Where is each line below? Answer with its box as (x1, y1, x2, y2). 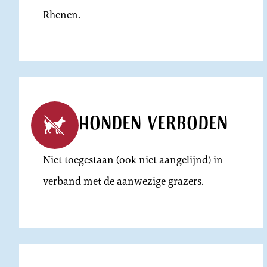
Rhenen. (43, 8, 80, 23)
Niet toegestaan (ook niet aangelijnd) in (43, 153, 223, 167)
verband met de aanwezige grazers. (43, 174, 204, 189)
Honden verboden (79, 110, 228, 140)
